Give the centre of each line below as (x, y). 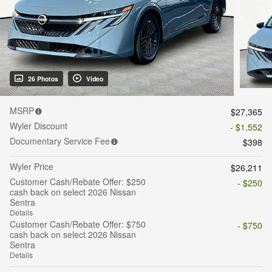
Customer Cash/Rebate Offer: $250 (78, 182)
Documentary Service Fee (60, 141)
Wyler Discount (39, 126)
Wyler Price (32, 167)
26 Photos (43, 79)
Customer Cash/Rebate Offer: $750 (78, 224)
